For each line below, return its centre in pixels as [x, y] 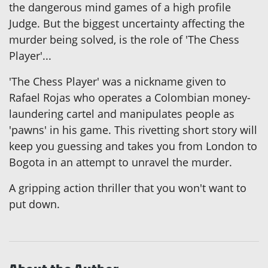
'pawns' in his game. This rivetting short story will [133, 130]
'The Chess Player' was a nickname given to [118, 82]
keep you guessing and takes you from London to [133, 146]
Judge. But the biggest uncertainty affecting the [127, 24]
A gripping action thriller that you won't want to [128, 188]
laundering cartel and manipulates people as [122, 114]
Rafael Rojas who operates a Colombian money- [130, 98]
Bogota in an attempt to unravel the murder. [121, 162]
